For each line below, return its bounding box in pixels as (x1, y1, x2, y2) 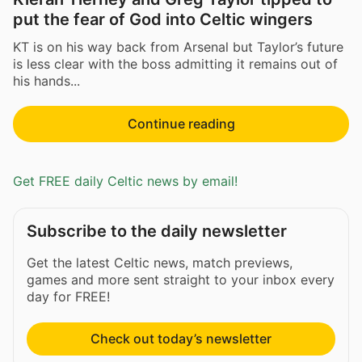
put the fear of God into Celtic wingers (13, 10, 313, 30)
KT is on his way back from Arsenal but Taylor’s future (13, 38, 343, 55)
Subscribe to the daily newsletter (27, 221, 287, 241)
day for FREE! (27, 288, 110, 305)
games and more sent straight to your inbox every (27, 271, 335, 288)
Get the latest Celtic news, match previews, (27, 254, 293, 271)
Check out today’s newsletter (90, 330, 271, 347)
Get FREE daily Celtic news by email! (13, 173, 238, 190)
